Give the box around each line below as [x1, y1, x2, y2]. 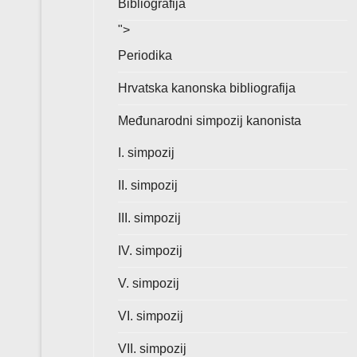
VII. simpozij [118, 342, 186, 355]
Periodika [118, 49, 172, 62]
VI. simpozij [118, 309, 183, 323]
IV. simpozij [118, 244, 182, 257]
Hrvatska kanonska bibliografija [118, 81, 296, 95]
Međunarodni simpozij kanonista [118, 114, 301, 127]
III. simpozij [118, 211, 181, 225]
